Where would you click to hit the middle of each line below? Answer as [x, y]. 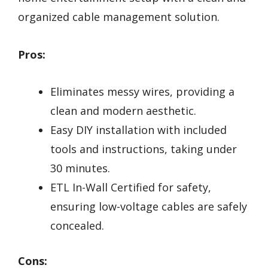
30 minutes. [80, 168]
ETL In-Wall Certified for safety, [131, 188]
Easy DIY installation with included [138, 130]
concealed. [77, 226]
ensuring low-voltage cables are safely [149, 207]
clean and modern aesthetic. [123, 111]
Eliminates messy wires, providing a [142, 92]
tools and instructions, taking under [144, 149]
